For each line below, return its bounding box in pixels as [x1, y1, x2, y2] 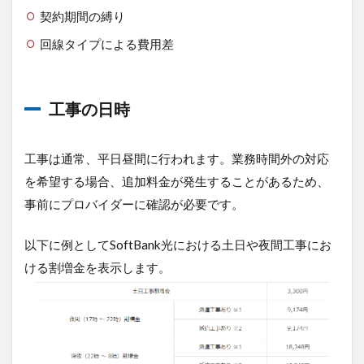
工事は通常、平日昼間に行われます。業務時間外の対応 [24, 150, 329, 166]
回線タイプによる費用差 [39, 36, 174, 51]
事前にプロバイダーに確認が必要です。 [24, 196, 244, 211]
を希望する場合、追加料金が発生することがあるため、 [24, 173, 329, 188]
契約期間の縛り [39, 8, 125, 24]
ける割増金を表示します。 [24, 259, 171, 275]
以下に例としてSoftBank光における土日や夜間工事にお [24, 236, 331, 252]
